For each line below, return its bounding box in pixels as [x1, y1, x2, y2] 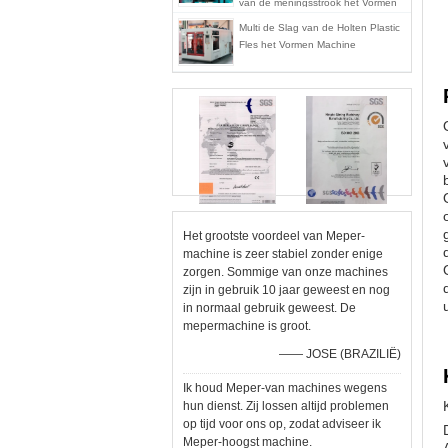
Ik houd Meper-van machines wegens [183, 381, 387, 395]
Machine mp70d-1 [239, 14, 322, 25]
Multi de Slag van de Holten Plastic [239, 22, 400, 33]
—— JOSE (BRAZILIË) [279, 347, 401, 361]
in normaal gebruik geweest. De [183, 301, 356, 315]
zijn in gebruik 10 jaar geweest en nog [183, 283, 390, 297]
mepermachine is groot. [183, 319, 311, 333]
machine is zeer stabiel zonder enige [183, 247, 383, 261]
